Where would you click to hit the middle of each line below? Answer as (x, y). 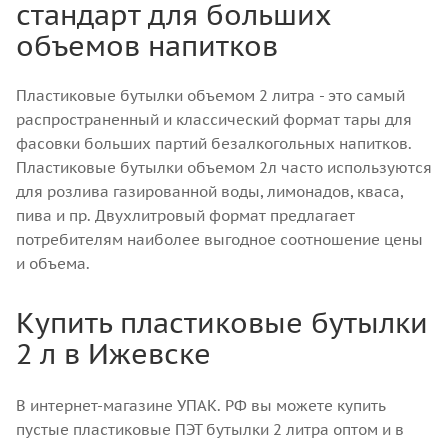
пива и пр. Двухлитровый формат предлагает (185, 215)
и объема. (53, 263)
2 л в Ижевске (113, 353)
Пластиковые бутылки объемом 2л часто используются (224, 167)
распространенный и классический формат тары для (214, 119)
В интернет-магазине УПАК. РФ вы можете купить (200, 405)
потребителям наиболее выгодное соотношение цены (219, 239)
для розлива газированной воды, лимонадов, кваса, (209, 191)
